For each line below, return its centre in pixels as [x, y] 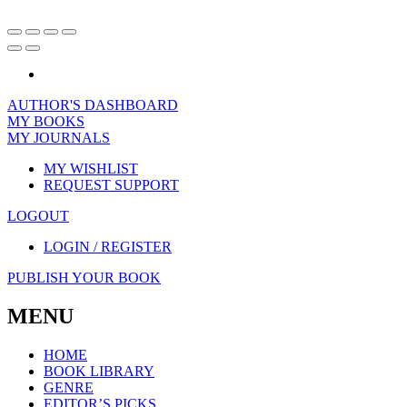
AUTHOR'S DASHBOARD [93, 104]
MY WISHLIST [91, 168]
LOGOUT [38, 215]
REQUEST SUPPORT [111, 184]
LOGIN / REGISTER [108, 246]
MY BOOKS [46, 121]
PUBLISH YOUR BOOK [84, 277]
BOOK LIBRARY [99, 371]
